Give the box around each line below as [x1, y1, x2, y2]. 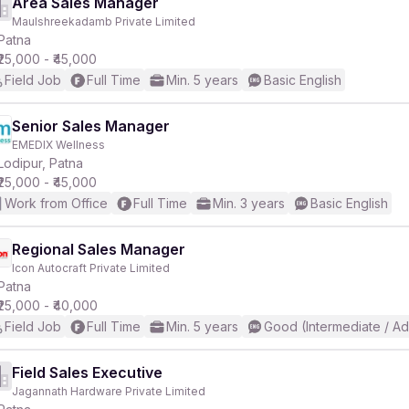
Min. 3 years [213, 195, 285, 211]
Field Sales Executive [12, 363, 163, 382]
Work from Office [5, 195, 108, 211]
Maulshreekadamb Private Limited [12, 15, 195, 28]
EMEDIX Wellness [12, 138, 105, 152]
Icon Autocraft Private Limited [12, 261, 170, 275]
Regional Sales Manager [12, 240, 185, 258]
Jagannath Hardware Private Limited [12, 384, 205, 398]
